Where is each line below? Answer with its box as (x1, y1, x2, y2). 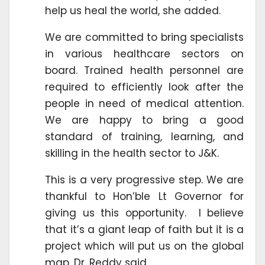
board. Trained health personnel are (45, 63, 244, 78)
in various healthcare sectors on (45, 47, 244, 62)
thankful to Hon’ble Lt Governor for (45, 189, 244, 204)
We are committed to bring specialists (45, 30, 244, 45)
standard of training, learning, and (45, 130, 244, 144)
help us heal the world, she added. (45, 4, 221, 18)
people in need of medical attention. (45, 96, 244, 111)
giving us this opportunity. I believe (45, 206, 244, 221)
